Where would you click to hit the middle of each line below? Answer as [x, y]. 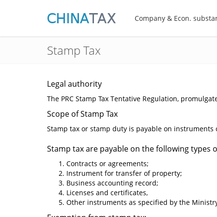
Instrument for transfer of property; [125, 173]
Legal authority [74, 84]
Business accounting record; [113, 183]
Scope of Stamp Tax [82, 114]
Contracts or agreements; [108, 163]
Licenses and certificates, [108, 193]
